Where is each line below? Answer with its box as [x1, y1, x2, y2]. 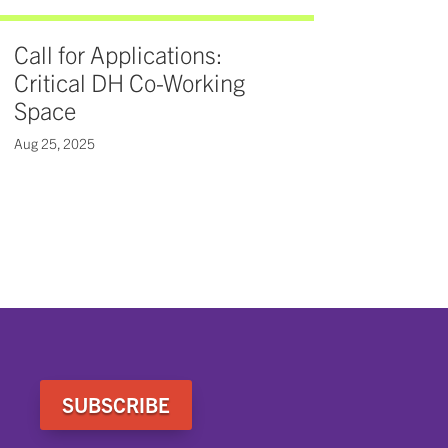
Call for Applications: [13, 39, 223, 70]
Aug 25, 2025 [13, 134, 95, 153]
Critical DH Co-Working [13, 67, 245, 98]
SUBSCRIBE [62, 391, 171, 417]
